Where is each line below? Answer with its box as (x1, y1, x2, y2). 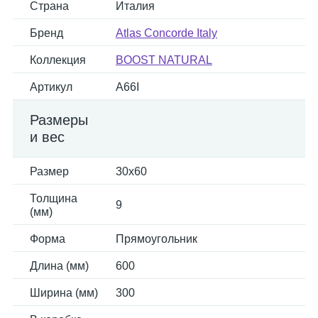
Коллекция (30, 54, 86, 66)
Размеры (30, 112, 88, 128)
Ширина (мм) (30, 287, 98, 299)
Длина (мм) (30, 260, 89, 272)
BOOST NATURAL (116, 54, 212, 66)
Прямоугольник (116, 233, 197, 245)
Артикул (30, 81, 72, 93)
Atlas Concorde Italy (116, 27, 217, 39)
